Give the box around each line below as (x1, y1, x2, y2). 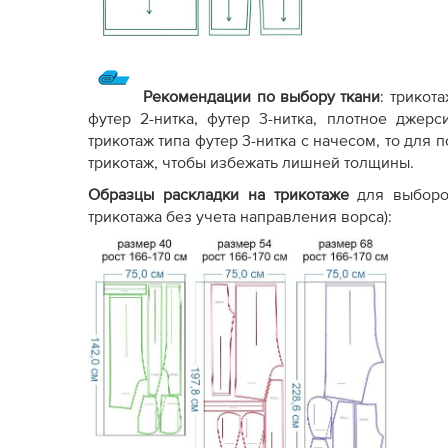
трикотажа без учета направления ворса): (88, 209, 392, 226)
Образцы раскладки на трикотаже (88, 187, 349, 204)
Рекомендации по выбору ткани (143, 89, 381, 106)
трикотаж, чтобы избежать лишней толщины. (88, 155, 414, 172)
